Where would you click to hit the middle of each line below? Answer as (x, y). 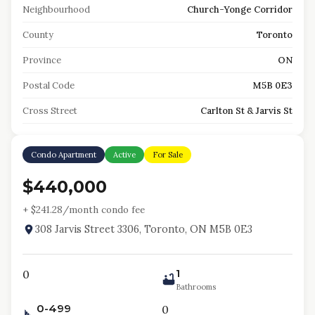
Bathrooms (196, 287)
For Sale (168, 155)
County (38, 35)
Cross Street (50, 111)
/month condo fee (104, 210)
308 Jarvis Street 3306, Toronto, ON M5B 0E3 (143, 229)
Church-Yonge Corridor (240, 9)
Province (42, 60)
